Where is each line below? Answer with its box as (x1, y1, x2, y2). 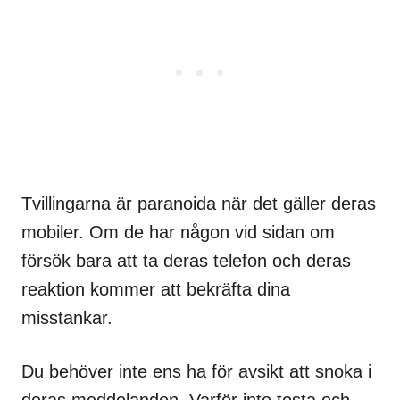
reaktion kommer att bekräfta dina (21, 279, 290, 299)
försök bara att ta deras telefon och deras (21, 250, 351, 271)
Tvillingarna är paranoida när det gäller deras (21, 193, 376, 213)
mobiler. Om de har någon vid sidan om (21, 221, 335, 242)
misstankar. (21, 307, 112, 328)
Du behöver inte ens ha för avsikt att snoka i (21, 361, 371, 381)
